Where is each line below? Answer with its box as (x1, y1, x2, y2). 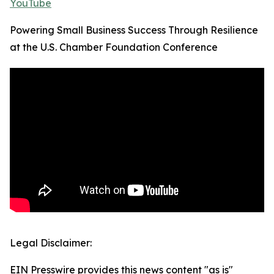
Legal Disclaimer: (10, 237, 92, 250)
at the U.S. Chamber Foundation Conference (10, 41, 218, 54)
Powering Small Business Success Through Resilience (10, 24, 258, 37)
